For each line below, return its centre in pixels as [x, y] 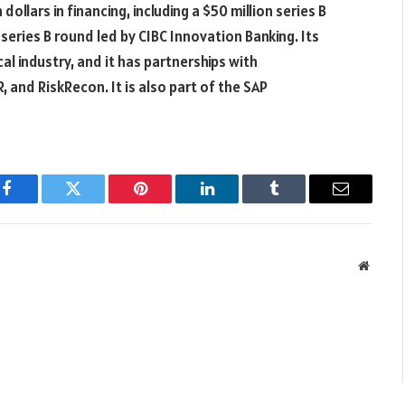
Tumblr [297, 202]
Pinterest [167, 202]
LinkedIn [235, 202]
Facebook [37, 202]
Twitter [95, 202]
